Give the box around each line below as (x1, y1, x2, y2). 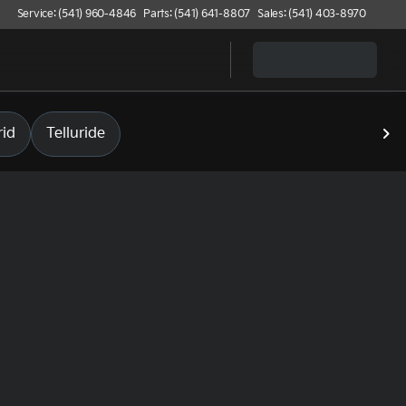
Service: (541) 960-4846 (16, 7, 137, 21)
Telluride (46, 125, 105, 142)
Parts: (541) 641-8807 (143, 7, 251, 21)
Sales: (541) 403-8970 (257, 7, 366, 21)
